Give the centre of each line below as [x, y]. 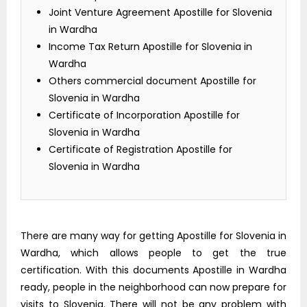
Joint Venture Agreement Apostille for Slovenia [160, 13]
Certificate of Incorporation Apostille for [144, 115]
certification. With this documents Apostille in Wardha [153, 270]
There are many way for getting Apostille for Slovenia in [153, 236]
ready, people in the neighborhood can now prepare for [153, 287]
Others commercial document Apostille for [152, 81]
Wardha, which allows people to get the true [153, 253]
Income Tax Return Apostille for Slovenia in [150, 47]
